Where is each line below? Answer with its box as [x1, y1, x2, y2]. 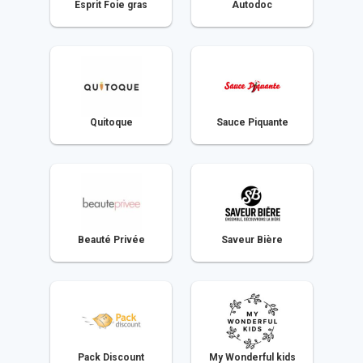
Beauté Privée [77, 233, 145, 246]
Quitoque [89, 116, 133, 128]
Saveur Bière [221, 233, 283, 246]
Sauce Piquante [216, 116, 288, 128]
